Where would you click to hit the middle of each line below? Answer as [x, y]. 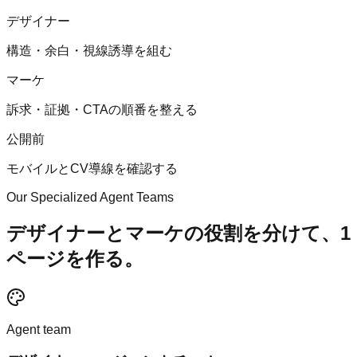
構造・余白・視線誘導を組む [89, 50]
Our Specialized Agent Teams [90, 197]
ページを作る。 [75, 258]
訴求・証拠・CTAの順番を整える [102, 109]
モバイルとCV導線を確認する [92, 168]
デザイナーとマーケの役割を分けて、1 [178, 233]
